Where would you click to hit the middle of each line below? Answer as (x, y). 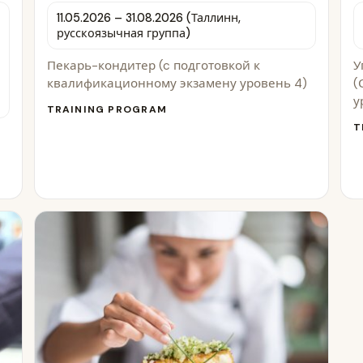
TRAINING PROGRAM (107, 110)
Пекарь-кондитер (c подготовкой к (153, 66)
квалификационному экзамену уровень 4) (177, 84)
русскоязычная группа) (123, 33)
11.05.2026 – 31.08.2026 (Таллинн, (148, 17)
